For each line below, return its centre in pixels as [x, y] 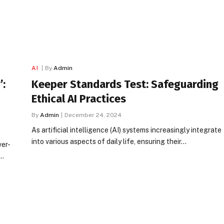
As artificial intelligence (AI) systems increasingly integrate [126, 130]
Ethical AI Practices [79, 98]
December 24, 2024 [93, 115]
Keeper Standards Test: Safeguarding [125, 84]
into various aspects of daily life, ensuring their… [109, 141]
